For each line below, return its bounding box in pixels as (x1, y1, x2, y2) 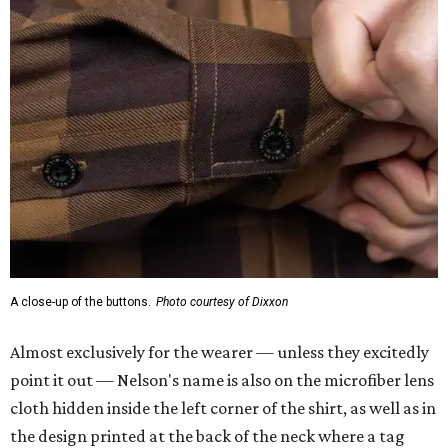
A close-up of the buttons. (10, 295, 151, 310)
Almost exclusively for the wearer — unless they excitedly (10, 342, 429, 363)
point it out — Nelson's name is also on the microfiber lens (10, 370, 434, 391)
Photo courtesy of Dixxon (156, 295, 288, 310)
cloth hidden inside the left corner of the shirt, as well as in (10, 398, 436, 419)
